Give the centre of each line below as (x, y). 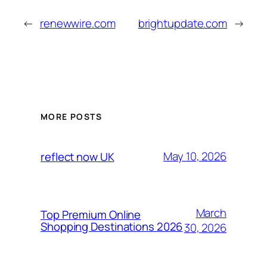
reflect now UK (77, 156)
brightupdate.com (183, 24)
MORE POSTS (71, 116)
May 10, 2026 (195, 156)
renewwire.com (77, 24)
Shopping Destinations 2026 (112, 226)
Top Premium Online (91, 214)
